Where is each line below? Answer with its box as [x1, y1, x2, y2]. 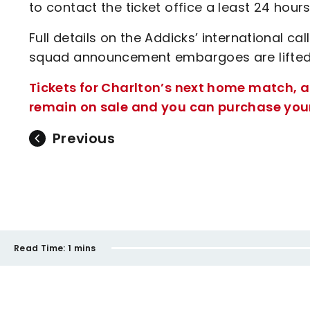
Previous [53, 129, 115, 148]
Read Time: [14, 241, 66, 254]
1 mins [68, 241, 96, 254]
